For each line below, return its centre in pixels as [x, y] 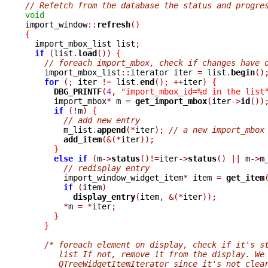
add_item [83, 139]
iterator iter [164, 72]
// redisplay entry [106, 168]
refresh [114, 24]
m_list [78, 130]
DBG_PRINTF [78, 91]
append [111, 130]
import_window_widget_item [123, 177]
